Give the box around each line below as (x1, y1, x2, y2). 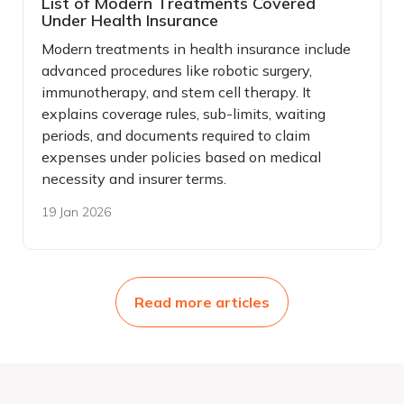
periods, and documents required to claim (41, 125, 310, 144)
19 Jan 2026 (41, 203, 111, 220)
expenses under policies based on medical (41, 147, 321, 166)
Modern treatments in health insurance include (41, 39, 351, 58)
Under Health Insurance (41, 9, 218, 31)
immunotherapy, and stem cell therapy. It (41, 82, 311, 101)
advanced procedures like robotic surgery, (41, 60, 312, 79)
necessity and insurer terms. (41, 169, 226, 188)
